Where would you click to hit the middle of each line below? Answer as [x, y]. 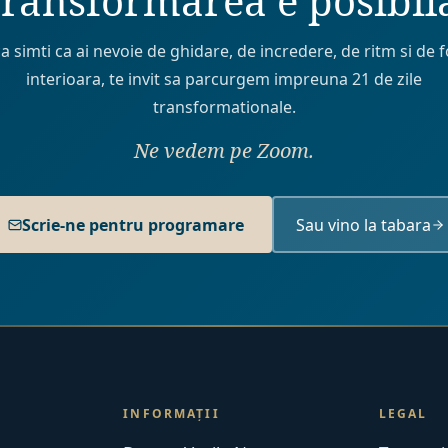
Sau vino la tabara [363, 224]
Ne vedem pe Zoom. [224, 150]
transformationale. [224, 107]
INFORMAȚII [171, 413]
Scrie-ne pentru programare [133, 224]
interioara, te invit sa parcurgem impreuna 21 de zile [224, 79]
